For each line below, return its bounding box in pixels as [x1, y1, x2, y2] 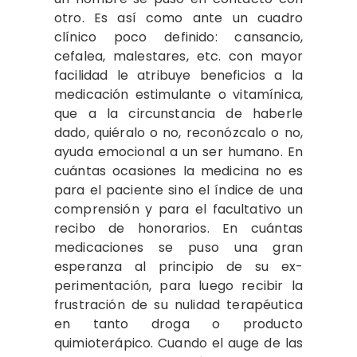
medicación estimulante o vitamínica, [54, 84, 303, 104]
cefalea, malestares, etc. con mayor [54, 46, 303, 65]
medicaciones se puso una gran [54, 237, 303, 257]
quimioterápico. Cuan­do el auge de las [54, 333, 303, 352]
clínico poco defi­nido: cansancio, [54, 27, 303, 46]
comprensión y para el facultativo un [54, 199, 303, 218]
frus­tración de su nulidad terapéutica [54, 295, 303, 314]
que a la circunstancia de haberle [54, 104, 303, 123]
